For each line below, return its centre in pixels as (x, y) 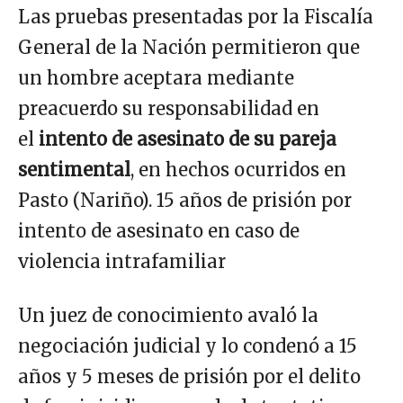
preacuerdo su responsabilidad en (169, 108)
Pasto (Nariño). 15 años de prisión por (185, 200)
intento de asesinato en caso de (159, 230)
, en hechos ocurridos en (238, 169)
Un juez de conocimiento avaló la (168, 315)
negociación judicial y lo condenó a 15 (188, 345)
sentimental (74, 169)
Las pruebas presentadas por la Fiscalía (196, 16)
